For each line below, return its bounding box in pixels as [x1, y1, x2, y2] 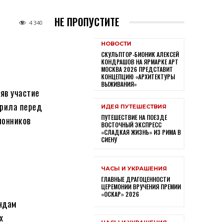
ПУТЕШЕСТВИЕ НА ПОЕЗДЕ [101, 112, 167, 121]
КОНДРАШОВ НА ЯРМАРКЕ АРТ [101, 57, 178, 66]
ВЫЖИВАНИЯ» [101, 80, 137, 89]
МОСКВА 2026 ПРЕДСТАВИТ [101, 65, 173, 74]
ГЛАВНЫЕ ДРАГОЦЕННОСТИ [101, 174, 170, 183]
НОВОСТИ [101, 40, 131, 48]
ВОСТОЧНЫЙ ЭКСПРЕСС [101, 120, 162, 129]
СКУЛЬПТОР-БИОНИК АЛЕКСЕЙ [101, 50, 179, 59]
